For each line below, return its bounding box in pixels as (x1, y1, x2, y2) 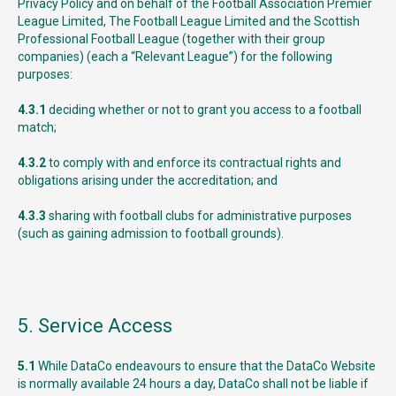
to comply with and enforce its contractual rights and (46, 156, 341, 170)
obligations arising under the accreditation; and (18, 173, 278, 187)
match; (18, 120, 57, 134)
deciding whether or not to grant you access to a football (46, 103, 362, 117)
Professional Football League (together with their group (18, 32, 325, 46)
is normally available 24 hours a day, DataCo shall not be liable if (18, 377, 369, 391)
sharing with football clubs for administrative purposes (46, 209, 352, 223)
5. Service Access (18, 315, 172, 337)
